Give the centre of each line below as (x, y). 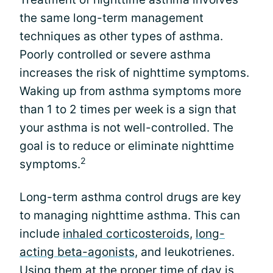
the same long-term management (112, 18)
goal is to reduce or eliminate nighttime (127, 146)
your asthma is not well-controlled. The (126, 128)
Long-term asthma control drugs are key (130, 197)
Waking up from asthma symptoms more (130, 91)
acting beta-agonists (77, 252)
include (41, 234)
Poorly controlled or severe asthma (115, 55)
